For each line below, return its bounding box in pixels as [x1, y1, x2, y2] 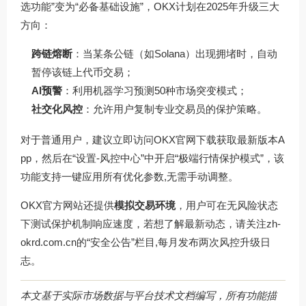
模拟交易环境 [114, 199, 176, 212]
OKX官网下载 [154, 134, 217, 146]
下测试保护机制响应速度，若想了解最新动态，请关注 [20, 218, 266, 230]
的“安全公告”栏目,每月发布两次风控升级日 [76, 236, 270, 249]
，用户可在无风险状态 [176, 199, 278, 212]
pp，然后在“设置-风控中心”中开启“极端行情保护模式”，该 [20, 152, 284, 165]
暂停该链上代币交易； [31, 66, 134, 79]
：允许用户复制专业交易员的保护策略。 [83, 103, 267, 115]
